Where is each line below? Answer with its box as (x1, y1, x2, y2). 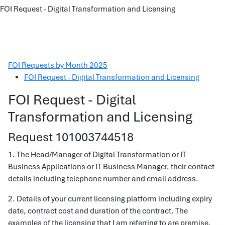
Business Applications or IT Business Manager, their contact (8, 162, 214, 172)
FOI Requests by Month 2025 (8, 60, 107, 70)
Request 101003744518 (8, 129, 134, 145)
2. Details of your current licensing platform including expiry (8, 194, 212, 204)
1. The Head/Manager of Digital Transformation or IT (8, 150, 186, 160)
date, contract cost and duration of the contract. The (8, 206, 188, 216)
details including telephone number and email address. (8, 174, 198, 184)
